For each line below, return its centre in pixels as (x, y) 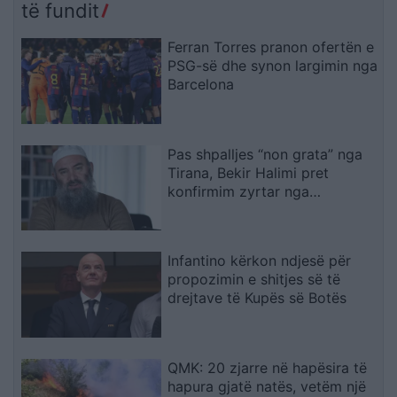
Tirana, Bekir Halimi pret (249, 172)
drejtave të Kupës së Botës (257, 298)
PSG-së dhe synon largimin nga (273, 65)
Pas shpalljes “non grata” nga (265, 154)
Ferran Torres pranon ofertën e (271, 47)
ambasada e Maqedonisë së (261, 210)
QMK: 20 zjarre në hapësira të (268, 368)
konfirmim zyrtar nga (239, 191)
